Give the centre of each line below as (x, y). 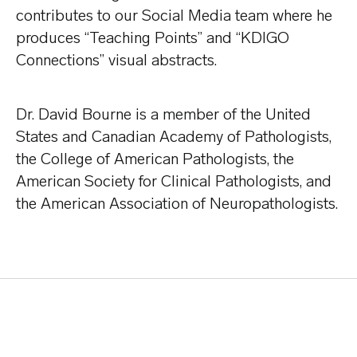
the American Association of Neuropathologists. (177, 204)
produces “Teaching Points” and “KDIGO (153, 38)
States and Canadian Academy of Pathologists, (174, 137)
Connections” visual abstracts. (116, 60)
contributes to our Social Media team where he (174, 16)
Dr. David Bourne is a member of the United (163, 114)
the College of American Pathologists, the (155, 159)
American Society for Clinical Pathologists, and (174, 181)
